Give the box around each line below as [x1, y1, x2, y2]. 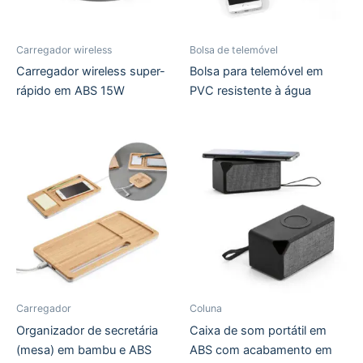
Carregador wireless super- [16, 63, 165, 79]
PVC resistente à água [190, 83, 311, 98]
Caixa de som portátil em [190, 322, 327, 338]
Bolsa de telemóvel [190, 43, 278, 56]
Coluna [190, 302, 222, 315]
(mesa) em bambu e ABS [16, 342, 152, 357]
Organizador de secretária [16, 322, 158, 338]
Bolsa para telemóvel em [190, 63, 323, 79]
